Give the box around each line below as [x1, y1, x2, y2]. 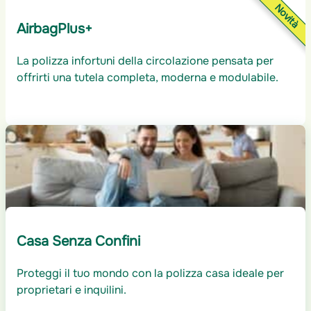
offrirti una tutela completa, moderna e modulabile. [17, 69, 278, 85]
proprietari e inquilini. [17, 282, 126, 297]
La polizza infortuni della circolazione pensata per [17, 53, 274, 68]
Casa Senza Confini [17, 232, 140, 250]
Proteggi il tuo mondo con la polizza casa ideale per [17, 265, 284, 280]
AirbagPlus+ [17, 19, 92, 37]
